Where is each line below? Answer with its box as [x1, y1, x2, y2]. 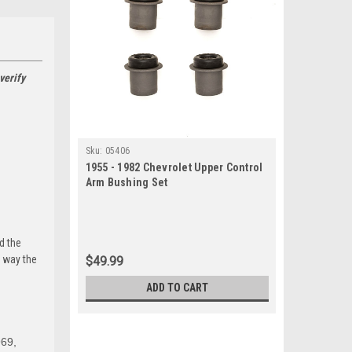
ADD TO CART [145, 281, 208, 294]
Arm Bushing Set [85, 176, 168, 189]
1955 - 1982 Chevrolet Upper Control [85, 161, 263, 174]
